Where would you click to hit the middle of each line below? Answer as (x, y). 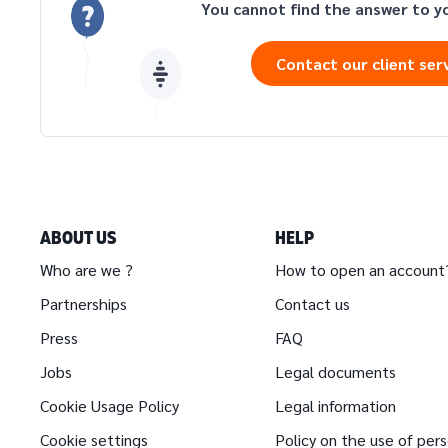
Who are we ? (86, 269)
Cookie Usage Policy (109, 405)
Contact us (313, 303)
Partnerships (83, 303)
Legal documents (336, 371)
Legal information (336, 405)
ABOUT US (78, 237)
